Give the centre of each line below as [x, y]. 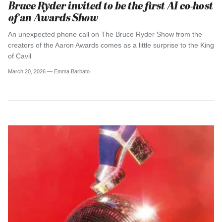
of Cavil [21, 56]
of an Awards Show [53, 18]
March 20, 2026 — [31, 71]
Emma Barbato [72, 71]
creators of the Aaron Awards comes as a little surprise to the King [111, 45]
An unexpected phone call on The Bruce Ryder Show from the [105, 34]
